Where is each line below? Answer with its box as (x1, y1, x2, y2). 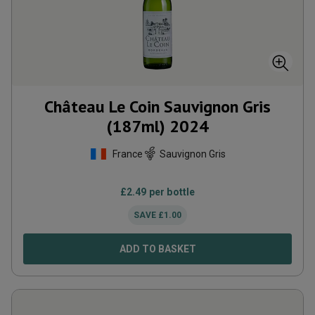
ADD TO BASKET (119, 243, 196, 255)
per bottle (146, 186, 195, 198)
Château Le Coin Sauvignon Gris (44, 96, 271, 117)
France (112, 148, 143, 160)
